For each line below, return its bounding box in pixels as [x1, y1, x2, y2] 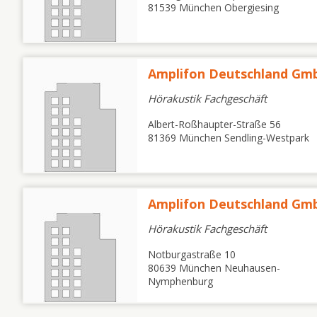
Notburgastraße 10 [148, 248, 236, 261]
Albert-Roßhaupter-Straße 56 [148, 117, 281, 131]
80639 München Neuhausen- [148, 261, 280, 275]
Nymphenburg [148, 275, 213, 288]
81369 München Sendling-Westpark [148, 131, 309, 144]
